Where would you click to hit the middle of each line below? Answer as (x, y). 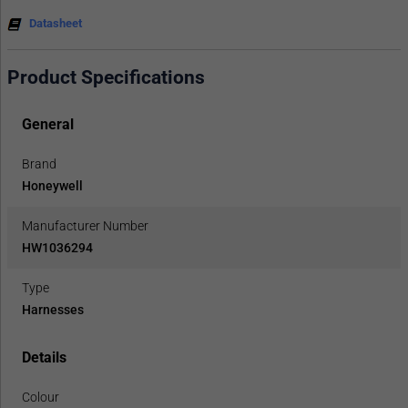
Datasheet (56, 23)
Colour (41, 398)
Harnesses (53, 310)
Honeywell (52, 186)
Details (44, 358)
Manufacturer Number (85, 226)
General (48, 125)
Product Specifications (106, 77)
